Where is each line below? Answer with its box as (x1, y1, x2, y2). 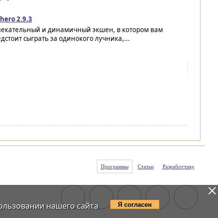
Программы (100, 163, 128, 169)
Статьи (137, 163, 154, 169)
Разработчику (162, 163, 195, 169)
